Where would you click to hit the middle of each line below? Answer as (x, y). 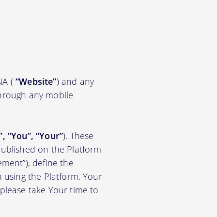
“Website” (36, 81)
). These (78, 136)
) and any (75, 81)
